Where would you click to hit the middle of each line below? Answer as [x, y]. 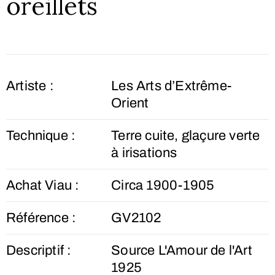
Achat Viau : [43, 185]
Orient [130, 103]
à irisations [144, 153]
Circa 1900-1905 [163, 185]
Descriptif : [39, 250]
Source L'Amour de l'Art [182, 250]
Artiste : [30, 86]
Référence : [41, 218]
